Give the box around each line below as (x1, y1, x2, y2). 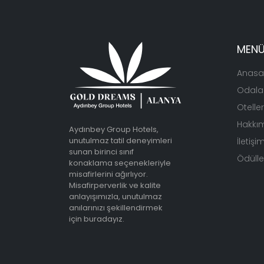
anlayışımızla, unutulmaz (69, 191, 162, 202)
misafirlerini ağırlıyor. (69, 169, 148, 180)
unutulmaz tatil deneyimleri (69, 135, 172, 146)
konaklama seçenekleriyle (69, 157, 171, 169)
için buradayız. (69, 213, 124, 225)
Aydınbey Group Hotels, (69, 124, 159, 135)
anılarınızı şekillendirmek (69, 202, 163, 213)
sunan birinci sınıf (69, 146, 134, 157)
